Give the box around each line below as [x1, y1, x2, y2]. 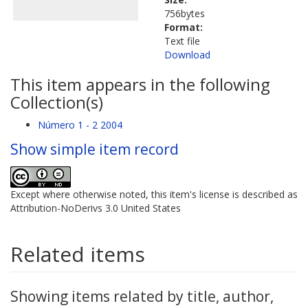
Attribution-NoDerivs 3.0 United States [10, 201, 181, 214]
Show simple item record [10, 139, 179, 159]
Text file [164, 34, 200, 47]
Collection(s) [10, 90, 103, 113]
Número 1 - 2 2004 [38, 118, 122, 131]
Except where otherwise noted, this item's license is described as [10, 187, 298, 201]
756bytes [164, 6, 205, 20]
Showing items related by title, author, [10, 286, 274, 306]
